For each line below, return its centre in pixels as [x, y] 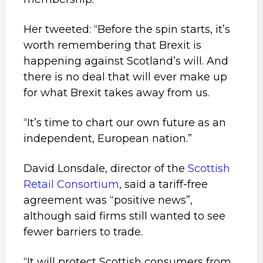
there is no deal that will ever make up [125, 77]
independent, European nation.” [108, 139]
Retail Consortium [71, 184]
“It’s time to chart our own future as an [125, 123]
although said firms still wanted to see [124, 216]
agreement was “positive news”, [108, 200]
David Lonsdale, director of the [106, 168]
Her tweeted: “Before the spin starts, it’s [127, 29]
